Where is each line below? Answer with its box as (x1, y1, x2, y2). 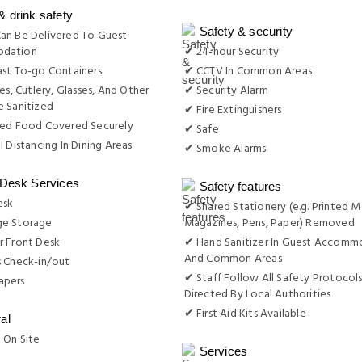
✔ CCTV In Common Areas (183, 62, 312, 81)
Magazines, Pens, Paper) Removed (183, 214, 355, 233)
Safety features (199, 179, 282, 193)
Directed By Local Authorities (183, 285, 331, 304)
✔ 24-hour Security (183, 43, 280, 61)
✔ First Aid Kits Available (183, 305, 306, 323)
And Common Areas (183, 250, 282, 268)
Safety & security (199, 24, 293, 38)
